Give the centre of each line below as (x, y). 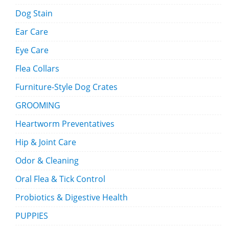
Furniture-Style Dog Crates (66, 87)
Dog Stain (34, 13)
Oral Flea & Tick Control (60, 179)
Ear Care (32, 32)
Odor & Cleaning (47, 161)
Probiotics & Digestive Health (72, 197)
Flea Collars (37, 68)
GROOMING (38, 105)
